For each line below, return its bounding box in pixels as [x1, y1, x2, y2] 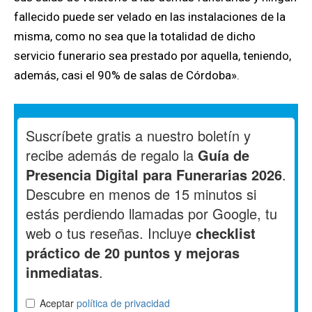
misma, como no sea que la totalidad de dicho [14, 29, 256, 44]
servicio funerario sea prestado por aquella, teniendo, [14, 49, 291, 63]
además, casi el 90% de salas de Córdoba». [14, 68, 240, 83]
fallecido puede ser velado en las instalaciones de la [14, 10, 286, 24]
